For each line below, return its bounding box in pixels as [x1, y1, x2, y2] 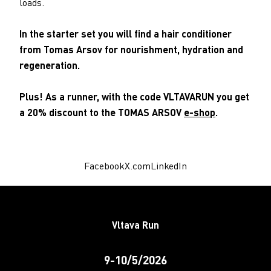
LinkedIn [151, 160, 187, 172]
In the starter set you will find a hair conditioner [19, 27, 232, 39]
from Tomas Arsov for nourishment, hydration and [19, 43, 243, 55]
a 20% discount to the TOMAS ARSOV [19, 106, 184, 118]
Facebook [84, 160, 125, 172]
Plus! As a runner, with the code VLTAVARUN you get [19, 90, 249, 102]
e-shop [184, 106, 215, 118]
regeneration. [19, 59, 82, 71]
